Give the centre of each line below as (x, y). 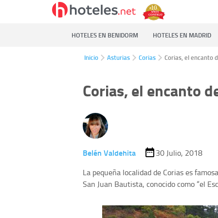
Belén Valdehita (109, 152)
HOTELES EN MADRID (182, 35)
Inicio (91, 57)
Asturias (118, 57)
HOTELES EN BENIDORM (105, 35)
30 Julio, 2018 (179, 153)
